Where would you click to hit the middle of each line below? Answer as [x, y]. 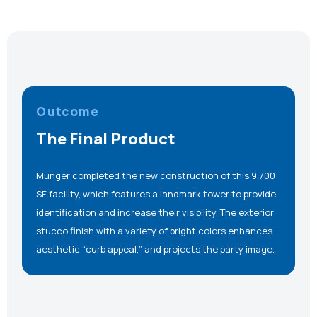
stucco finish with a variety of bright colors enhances [155, 230]
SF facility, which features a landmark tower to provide [156, 194]
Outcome [68, 111]
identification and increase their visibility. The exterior [155, 212]
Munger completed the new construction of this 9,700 [156, 175]
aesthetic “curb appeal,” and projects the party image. [156, 249]
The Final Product [106, 138]
